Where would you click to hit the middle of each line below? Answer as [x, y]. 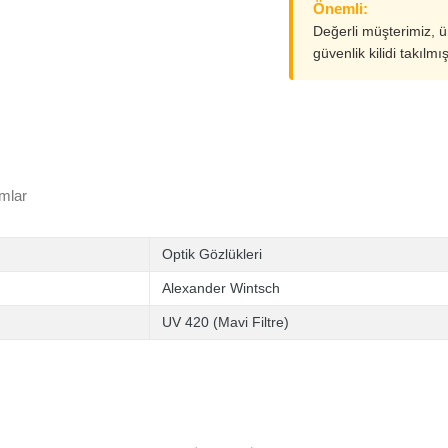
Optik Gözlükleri [212, 254]
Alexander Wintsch [221, 288]
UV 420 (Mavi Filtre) [225, 322]
